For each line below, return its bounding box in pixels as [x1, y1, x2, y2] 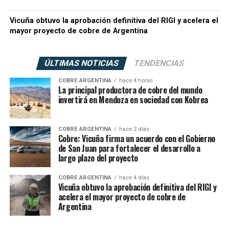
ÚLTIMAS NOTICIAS [43, 58, 121, 68]
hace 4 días [119, 174, 149, 181]
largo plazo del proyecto [58, 152, 138, 165]
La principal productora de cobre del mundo [58, 84, 202, 97]
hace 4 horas [119, 77, 153, 84]
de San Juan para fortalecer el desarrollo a [58, 142, 200, 155]
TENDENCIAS [133, 58, 186, 68]
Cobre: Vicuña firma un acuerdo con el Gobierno [58, 132, 215, 145]
